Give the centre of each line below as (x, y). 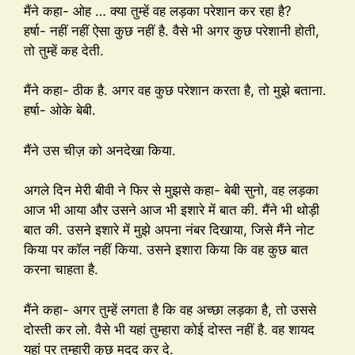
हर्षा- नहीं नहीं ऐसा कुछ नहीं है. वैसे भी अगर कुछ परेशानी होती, (172, 31)
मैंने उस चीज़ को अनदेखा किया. (100, 150)
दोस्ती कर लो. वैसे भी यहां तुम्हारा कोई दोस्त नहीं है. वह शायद (169, 329)
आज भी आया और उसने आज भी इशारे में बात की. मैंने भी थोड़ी (172, 210)
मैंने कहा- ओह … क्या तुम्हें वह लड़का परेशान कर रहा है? (158, 11)
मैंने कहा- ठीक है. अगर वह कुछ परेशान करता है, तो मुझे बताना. (175, 91)
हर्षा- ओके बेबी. (60, 111)
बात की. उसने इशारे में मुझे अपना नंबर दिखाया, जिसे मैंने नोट (169, 230)
